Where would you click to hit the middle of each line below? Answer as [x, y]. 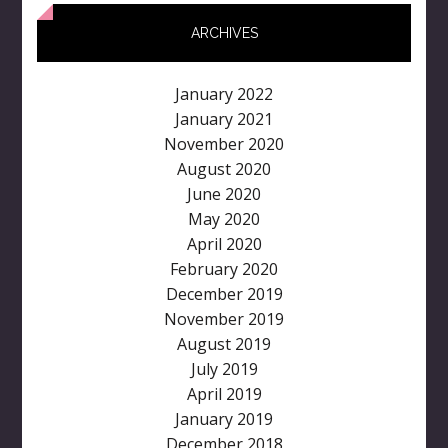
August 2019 [224, 344]
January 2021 [224, 119]
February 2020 [224, 269]
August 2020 [224, 169]
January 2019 [224, 419]
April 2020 [224, 244]
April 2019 [224, 394]
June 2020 [224, 194]
